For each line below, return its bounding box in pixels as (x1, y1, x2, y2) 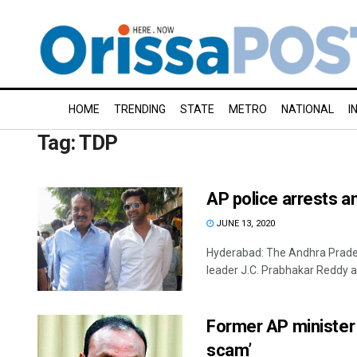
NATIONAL (281, 103, 334, 116)
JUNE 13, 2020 (214, 218, 275, 229)
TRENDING (114, 103, 166, 116)
